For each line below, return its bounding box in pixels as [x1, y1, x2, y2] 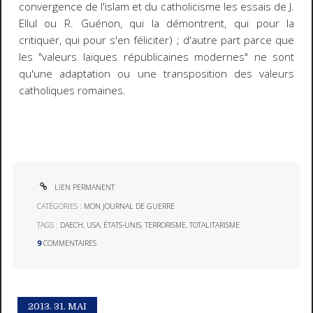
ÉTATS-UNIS [103, 219, 142, 230]
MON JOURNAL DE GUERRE [84, 201, 175, 211]
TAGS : [37, 219, 61, 230]
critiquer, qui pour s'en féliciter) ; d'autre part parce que [18, 33, 295, 48]
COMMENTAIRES [43, 238, 97, 249]
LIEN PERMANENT [52, 182, 115, 193]
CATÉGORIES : [37, 201, 85, 211]
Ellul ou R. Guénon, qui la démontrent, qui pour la [18, 16, 295, 31]
